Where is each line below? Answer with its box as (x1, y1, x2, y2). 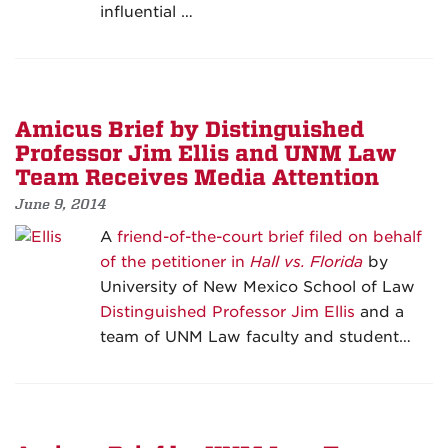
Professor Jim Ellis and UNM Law (15, 141, 396, 168)
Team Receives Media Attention (15, 165, 379, 192)
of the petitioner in (100, 253, 250, 272)
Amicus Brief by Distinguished (15, 117, 364, 144)
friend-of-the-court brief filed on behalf (117, 228, 422, 247)
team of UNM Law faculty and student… (100, 328, 411, 347)
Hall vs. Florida (250, 253, 363, 272)
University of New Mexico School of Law (100, 278, 415, 297)
